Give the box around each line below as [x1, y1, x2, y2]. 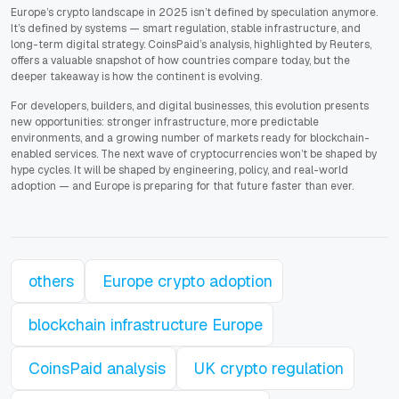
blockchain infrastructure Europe [28, 314, 263, 336]
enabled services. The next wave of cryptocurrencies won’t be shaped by [11, 147, 377, 162]
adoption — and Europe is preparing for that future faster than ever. [11, 179, 354, 194]
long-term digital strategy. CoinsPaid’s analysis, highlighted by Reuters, [11, 37, 371, 53]
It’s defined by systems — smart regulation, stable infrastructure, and [11, 21, 361, 37]
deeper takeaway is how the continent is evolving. [11, 69, 262, 85]
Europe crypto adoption [102, 271, 273, 292]
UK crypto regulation [194, 358, 344, 379]
